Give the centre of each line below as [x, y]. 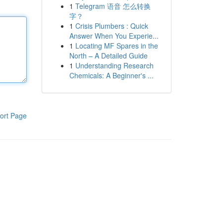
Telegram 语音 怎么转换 [113, 6]
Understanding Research [114, 65]
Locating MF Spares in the [116, 46]
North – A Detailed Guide [108, 55]
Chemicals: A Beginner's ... [111, 75]
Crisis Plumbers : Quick [111, 26]
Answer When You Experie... [114, 36]
